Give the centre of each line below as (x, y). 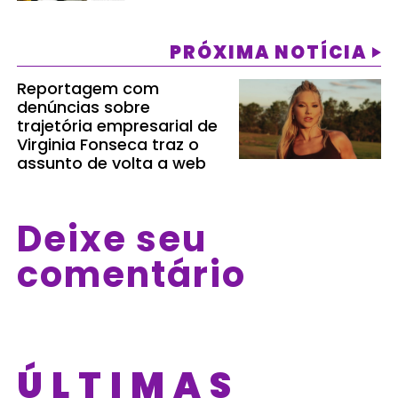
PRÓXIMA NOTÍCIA (268, 53)
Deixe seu (112, 239)
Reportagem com (88, 89)
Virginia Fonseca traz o (108, 145)
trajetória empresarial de (118, 126)
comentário (132, 275)
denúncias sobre (84, 107)
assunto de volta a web (112, 163)
